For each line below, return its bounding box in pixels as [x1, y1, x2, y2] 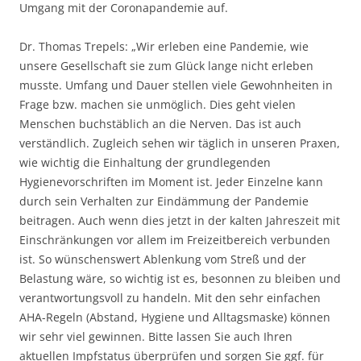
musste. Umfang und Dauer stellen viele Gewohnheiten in [19, 77, 333, 93]
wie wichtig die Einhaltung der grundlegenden [19, 155, 271, 171]
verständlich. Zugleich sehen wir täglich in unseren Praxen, [19, 135, 340, 151]
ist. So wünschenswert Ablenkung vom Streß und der [19, 251, 306, 268]
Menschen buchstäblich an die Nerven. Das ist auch [19, 116, 301, 132]
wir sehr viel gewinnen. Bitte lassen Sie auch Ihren [19, 329, 293, 345]
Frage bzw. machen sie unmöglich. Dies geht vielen [19, 97, 296, 113]
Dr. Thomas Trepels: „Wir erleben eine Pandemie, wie [19, 39, 309, 55]
